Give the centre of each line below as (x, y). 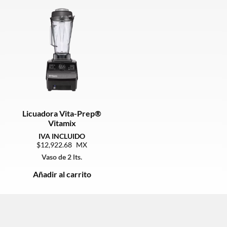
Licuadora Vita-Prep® (62, 113)
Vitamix (62, 123)
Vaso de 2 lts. (62, 157)
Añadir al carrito (62, 174)
